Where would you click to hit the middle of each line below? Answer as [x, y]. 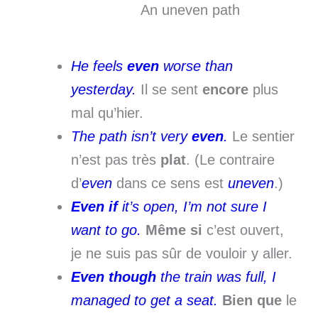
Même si [174, 230]
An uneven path [190, 10]
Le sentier [261, 137]
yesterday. [104, 90]
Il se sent [169, 90]
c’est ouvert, [243, 230]
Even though [114, 277]
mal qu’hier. [107, 113]
